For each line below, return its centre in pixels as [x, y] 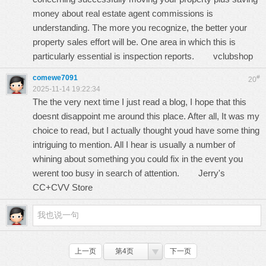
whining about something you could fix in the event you [138, 159]
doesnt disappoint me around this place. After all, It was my [146, 116]
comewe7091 [55, 78]
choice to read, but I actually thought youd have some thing [146, 130]
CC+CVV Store [63, 187]
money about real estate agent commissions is [123, 13]
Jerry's [212, 173]
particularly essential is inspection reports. [123, 56]
